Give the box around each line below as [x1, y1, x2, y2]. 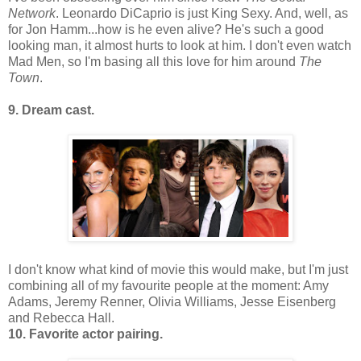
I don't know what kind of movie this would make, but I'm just [8, 262, 348, 276]
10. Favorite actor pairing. [8, 326, 163, 341]
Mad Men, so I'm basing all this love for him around [8, 54, 299, 68]
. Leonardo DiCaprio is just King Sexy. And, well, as [56, 6, 348, 20]
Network [8, 6, 56, 20]
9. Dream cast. [8, 102, 94, 117]
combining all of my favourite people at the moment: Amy [8, 278, 329, 293]
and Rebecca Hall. [8, 310, 114, 325]
